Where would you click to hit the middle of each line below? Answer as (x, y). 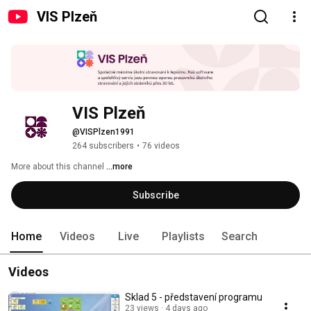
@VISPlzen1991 (103, 132)
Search (239, 237)
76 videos (161, 146)
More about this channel (58, 167)
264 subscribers (103, 146)
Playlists (183, 237)
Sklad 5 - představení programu (194, 297)
